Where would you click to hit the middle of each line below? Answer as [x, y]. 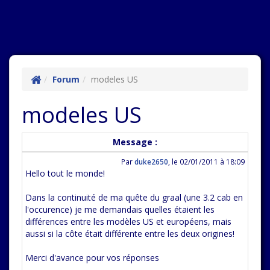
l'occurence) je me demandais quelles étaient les [120, 209]
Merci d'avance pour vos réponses [92, 258]
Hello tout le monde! [65, 173]
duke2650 [151, 162]
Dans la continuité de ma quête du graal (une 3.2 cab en [134, 197]
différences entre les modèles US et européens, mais [128, 221]
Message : [135, 142]
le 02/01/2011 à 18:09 [208, 162]
